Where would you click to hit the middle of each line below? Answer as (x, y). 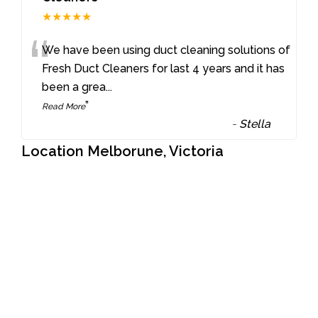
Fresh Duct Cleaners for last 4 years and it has (164, 68)
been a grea (74, 87)
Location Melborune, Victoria (122, 151)
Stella (255, 124)
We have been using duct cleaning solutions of (166, 50)
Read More (64, 106)
